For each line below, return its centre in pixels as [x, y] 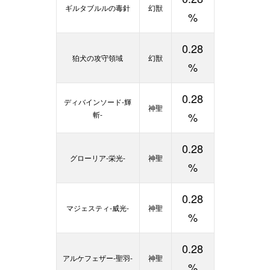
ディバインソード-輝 [98, 102]
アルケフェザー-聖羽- [98, 258]
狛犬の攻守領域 [98, 58]
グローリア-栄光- [98, 158]
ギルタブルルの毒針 [98, 8]
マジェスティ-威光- [98, 208]
